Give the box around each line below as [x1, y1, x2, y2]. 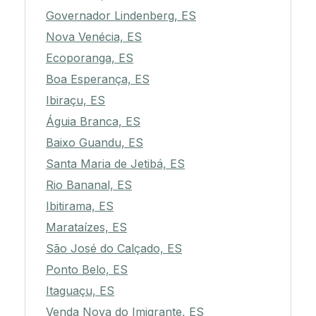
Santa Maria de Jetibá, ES [46, 157, 185, 171]
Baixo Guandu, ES [46, 135, 143, 150]
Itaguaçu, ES [46, 284, 114, 298]
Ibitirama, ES [46, 199, 114, 214]
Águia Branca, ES [46, 114, 140, 129]
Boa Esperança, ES [46, 72, 150, 87]
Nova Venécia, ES [46, 30, 142, 44]
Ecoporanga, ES [46, 51, 133, 66]
